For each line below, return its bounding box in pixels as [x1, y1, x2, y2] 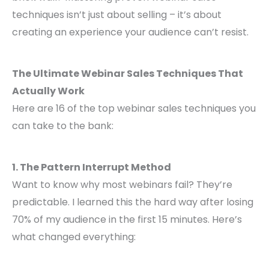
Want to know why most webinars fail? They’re [12, 178, 232, 192]
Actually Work [12, 84, 85, 98]
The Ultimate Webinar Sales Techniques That [12, 67, 243, 81]
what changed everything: [12, 230, 136, 244]
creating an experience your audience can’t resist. [12, 25, 249, 40]
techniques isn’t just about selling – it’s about [12, 8, 222, 22]
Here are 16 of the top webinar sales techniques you [12, 101, 256, 116]
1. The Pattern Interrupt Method [12, 160, 171, 175]
